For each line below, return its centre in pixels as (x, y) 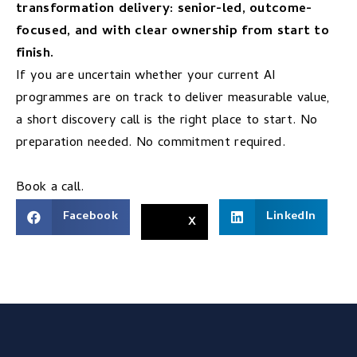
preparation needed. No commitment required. (151, 143)
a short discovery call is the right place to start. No (167, 120)
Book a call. (50, 187)
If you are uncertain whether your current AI (146, 76)
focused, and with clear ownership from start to (173, 31)
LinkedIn (291, 217)
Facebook (90, 217)
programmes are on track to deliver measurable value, (173, 98)
